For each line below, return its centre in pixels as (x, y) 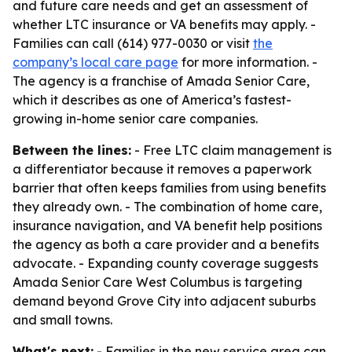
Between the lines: (72, 150)
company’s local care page (95, 62)
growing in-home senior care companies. (135, 119)
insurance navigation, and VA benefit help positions (167, 225)
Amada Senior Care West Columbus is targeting (158, 282)
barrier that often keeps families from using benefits (169, 188)
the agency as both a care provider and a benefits (166, 244)
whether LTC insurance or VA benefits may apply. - (164, 24)
